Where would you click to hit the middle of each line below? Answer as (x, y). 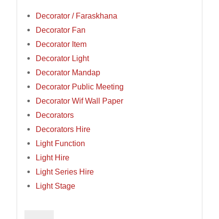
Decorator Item (61, 44)
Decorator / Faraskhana (76, 16)
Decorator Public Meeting (79, 87)
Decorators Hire (63, 129)
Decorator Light (62, 58)
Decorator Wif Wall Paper (79, 101)
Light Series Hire (65, 172)
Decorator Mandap (68, 73)
